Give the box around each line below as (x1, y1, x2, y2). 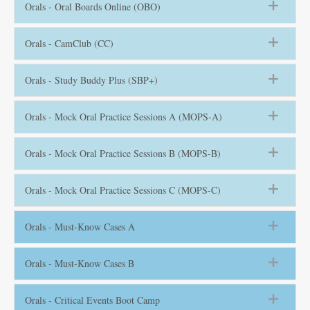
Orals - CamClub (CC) (25, 37, 113, 50)
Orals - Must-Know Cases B (25, 257, 134, 270)
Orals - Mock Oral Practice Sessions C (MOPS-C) (25, 183, 221, 197)
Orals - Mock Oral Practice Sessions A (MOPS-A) (25, 110, 222, 123)
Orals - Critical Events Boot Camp (25, 293, 160, 307)
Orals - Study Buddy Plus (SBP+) (25, 73, 158, 86)
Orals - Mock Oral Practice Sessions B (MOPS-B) (25, 147, 221, 160)
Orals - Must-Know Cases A (25, 220, 135, 233)
